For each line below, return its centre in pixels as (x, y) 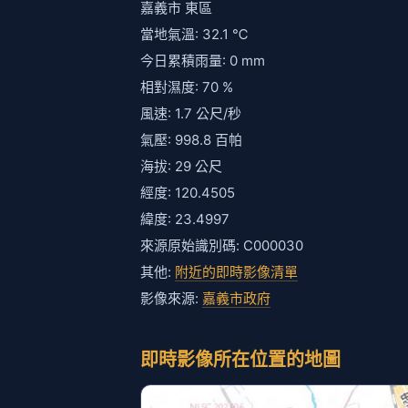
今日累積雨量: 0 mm (203, 61)
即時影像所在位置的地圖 (240, 359)
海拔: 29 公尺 (181, 166)
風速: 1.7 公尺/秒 (191, 113)
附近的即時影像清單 (236, 272)
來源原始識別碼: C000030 (222, 245)
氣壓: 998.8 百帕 (191, 140)
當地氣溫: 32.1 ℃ (194, 34)
